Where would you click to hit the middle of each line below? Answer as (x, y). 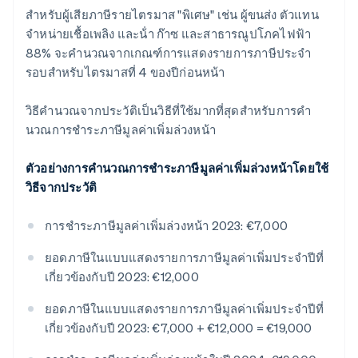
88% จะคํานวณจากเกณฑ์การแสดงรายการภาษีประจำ (169, 53)
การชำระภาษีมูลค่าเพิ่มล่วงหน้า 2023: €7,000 (166, 226)
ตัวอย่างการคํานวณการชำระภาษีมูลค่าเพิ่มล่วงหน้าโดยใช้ (177, 168)
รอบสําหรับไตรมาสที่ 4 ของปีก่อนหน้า (125, 72)
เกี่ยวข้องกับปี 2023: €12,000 (122, 277)
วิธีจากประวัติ (61, 187)
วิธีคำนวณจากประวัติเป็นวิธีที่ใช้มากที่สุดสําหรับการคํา (169, 111)
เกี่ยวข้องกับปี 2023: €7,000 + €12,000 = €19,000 (179, 328)
